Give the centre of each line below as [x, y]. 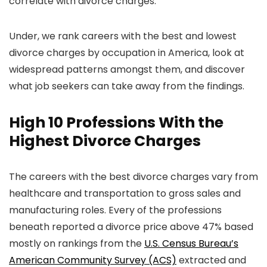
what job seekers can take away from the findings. [127, 86]
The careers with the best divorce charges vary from [133, 177]
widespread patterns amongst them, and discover [127, 70]
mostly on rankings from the [77, 244]
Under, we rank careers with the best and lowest [123, 36]
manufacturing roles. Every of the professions [115, 210]
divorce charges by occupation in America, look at [127, 53]
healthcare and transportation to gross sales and [125, 194]
